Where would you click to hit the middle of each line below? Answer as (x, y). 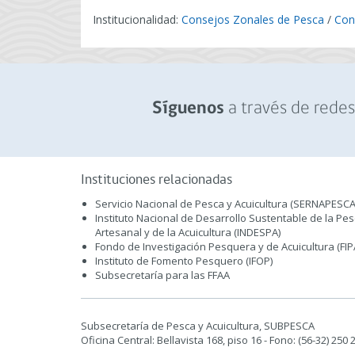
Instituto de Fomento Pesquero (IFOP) (184, 261)
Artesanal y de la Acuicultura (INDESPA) (188, 232)
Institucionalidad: (137, 19)
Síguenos (188, 109)
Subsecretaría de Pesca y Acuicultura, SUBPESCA (198, 326)
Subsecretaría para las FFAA (162, 275)
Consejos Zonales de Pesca (253, 19)
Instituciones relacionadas (157, 180)
